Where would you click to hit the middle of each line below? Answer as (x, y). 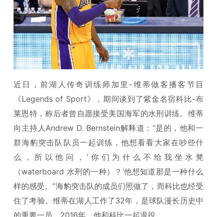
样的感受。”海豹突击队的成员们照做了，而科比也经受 (108, 186)
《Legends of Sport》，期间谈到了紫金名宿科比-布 (108, 99)
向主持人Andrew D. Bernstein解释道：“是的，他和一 (108, 128)
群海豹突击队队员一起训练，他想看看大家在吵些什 (108, 143)
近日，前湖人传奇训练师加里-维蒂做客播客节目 (108, 85)
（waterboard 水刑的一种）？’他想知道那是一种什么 (108, 172)
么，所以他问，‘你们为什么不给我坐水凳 (108, 157)
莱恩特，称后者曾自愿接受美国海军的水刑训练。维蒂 (108, 114)
